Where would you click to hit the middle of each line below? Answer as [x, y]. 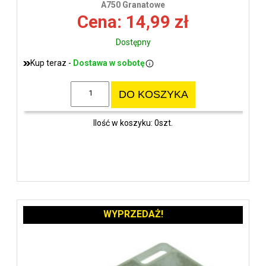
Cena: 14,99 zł [133, 22]
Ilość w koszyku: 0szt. [133, 123]
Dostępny [133, 42]
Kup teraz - [52, 63]
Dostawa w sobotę [109, 63]
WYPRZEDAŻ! [133, 214]
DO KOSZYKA [153, 95]
